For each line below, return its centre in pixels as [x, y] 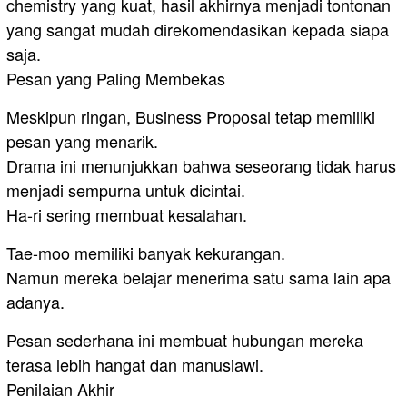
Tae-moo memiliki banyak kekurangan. [146, 253]
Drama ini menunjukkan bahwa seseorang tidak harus [201, 166]
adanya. [35, 302]
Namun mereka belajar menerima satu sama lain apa [199, 278]
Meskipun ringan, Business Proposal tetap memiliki [191, 117]
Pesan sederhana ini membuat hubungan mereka [185, 340]
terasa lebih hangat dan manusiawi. [135, 365]
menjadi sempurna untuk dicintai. [126, 190]
